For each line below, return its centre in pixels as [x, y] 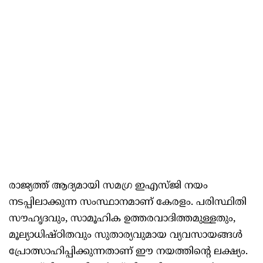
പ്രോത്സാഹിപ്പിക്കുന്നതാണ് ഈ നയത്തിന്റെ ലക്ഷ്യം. [128, 252]
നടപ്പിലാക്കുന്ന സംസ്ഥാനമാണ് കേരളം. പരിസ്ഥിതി [128, 203]
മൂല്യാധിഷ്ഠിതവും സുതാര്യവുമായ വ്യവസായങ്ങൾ [126, 236]
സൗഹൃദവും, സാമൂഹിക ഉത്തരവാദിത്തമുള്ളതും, [122, 219]
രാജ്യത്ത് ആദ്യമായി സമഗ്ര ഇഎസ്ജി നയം [108, 186]
